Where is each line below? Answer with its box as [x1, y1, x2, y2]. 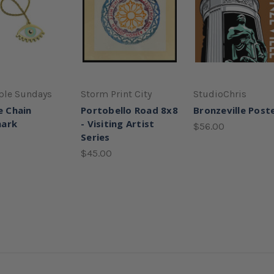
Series [81, 130, 110, 143]
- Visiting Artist [81, 117, 155, 130]
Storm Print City [81, 87, 152, 100]
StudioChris [193, 87, 246, 100]
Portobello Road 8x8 [81, 103, 178, 116]
